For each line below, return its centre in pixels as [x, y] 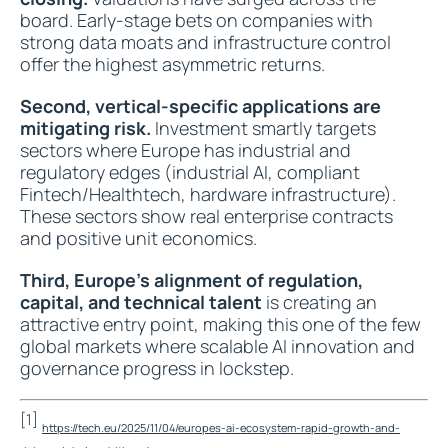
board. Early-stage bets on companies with [196, 20]
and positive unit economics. [138, 238]
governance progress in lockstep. [157, 368]
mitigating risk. [87, 128]
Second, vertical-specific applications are [200, 106]
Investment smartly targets [265, 128]
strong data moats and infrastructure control [205, 42]
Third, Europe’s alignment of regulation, [191, 280]
